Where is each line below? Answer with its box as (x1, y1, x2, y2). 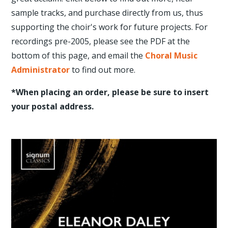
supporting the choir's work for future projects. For (11, 21, 208, 33)
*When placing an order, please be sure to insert (11, 87, 209, 98)
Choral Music (145, 50, 198, 61)
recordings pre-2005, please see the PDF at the (11, 36, 190, 47)
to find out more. (70, 64, 138, 75)
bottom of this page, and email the (11, 50, 146, 61)
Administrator (11, 64, 70, 75)
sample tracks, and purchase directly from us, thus (11, 7, 204, 18)
